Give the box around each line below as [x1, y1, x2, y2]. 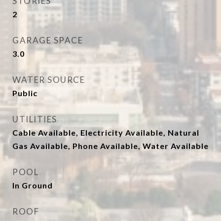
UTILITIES [12, 114, 57, 124]
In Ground [12, 181, 53, 190]
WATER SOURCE [12, 74, 85, 85]
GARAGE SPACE [12, 35, 83, 45]
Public [12, 88, 37, 98]
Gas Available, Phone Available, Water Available [12, 141, 209, 150]
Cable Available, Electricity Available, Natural [12, 128, 199, 137]
